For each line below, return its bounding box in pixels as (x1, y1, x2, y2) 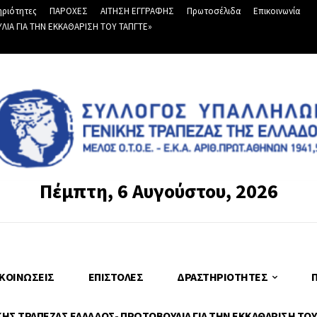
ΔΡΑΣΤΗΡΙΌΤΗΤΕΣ (177, 270, 267, 284)
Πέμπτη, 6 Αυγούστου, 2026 (39, 178, 278, 204)
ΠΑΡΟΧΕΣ (50, 5, 88, 17)
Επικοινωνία (253, 5, 300, 17)
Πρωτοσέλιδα (187, 5, 241, 17)
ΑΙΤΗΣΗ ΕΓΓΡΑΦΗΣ (100, 5, 174, 17)
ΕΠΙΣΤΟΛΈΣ (88, 270, 143, 284)
